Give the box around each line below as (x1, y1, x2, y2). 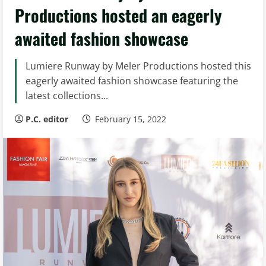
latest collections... (26, 89, 108, 102)
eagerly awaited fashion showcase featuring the (26, 74, 238, 87)
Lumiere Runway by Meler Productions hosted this (26, 59, 251, 72)
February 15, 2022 (93, 113, 169, 125)
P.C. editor (26, 113, 68, 125)
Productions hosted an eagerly (15, 3, 222, 27)
